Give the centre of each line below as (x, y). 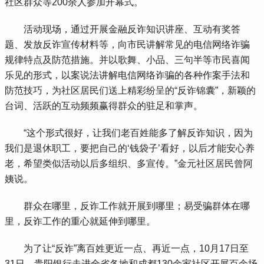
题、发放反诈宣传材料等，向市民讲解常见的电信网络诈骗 (128, 45)
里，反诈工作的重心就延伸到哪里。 (80, 222)
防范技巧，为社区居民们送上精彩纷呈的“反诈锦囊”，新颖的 (131, 91)
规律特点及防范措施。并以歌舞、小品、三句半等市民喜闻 (128, 60)
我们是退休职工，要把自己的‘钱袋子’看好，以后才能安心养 (130, 148)
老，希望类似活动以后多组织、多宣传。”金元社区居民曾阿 (129, 164)
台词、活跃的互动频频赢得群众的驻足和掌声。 (104, 106)
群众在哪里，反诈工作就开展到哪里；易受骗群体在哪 (128, 206)
